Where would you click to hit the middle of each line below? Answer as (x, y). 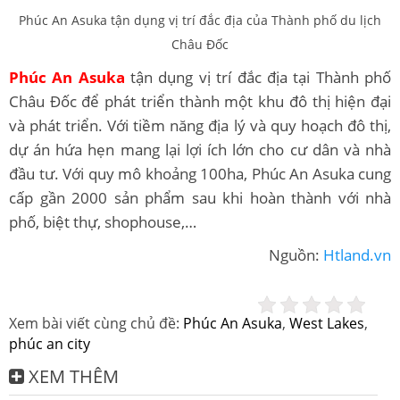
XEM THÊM (74, 376)
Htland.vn (355, 254)
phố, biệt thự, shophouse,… (103, 221)
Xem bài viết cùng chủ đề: (96, 323)
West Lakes (327, 323)
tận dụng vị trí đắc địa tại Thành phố (258, 77)
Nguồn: (294, 254)
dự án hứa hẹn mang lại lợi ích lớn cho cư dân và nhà (200, 149)
